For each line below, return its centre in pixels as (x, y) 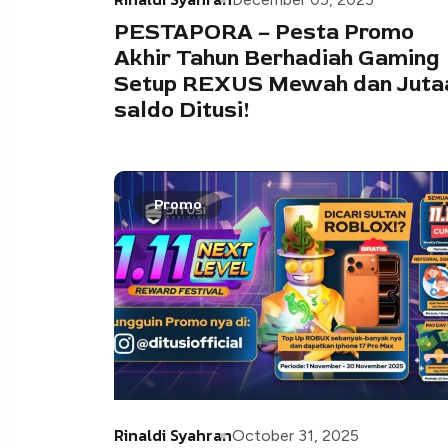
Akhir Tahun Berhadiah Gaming (277, 57)
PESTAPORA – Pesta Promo (264, 31)
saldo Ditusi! (182, 109)
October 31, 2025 (295, 435)
